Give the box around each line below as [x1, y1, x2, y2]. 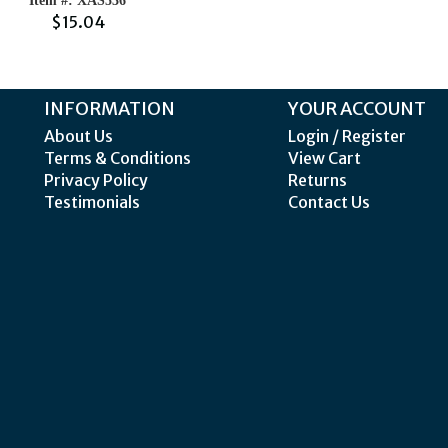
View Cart [287, 148, 361, 168]
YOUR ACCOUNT [287, 97, 426, 120]
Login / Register [287, 126, 406, 146]
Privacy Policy [44, 170, 148, 190]
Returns [287, 170, 347, 190]
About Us [44, 126, 113, 146]
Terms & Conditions [44, 148, 191, 168]
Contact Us [287, 192, 370, 212]
